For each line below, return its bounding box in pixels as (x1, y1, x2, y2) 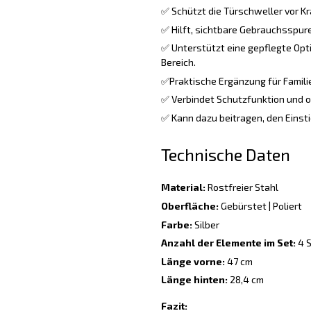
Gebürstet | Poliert (218, 199, 302, 212)
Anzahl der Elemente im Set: (160, 237, 296, 249)
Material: (160, 181, 205, 194)
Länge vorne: (160, 255, 225, 267)
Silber (192, 218, 219, 230)
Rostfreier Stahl (205, 181, 278, 194)
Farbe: (160, 218, 192, 230)
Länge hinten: (160, 274, 228, 286)
